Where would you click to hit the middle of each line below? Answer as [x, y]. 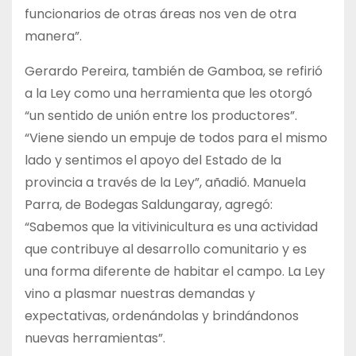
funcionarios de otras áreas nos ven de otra [161, 14]
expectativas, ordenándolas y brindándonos [162, 316]
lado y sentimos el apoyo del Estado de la [153, 161]
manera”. [53, 37]
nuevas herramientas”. [95, 339]
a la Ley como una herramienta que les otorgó [168, 94]
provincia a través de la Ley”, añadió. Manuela [165, 183]
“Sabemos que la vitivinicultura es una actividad [171, 227]
